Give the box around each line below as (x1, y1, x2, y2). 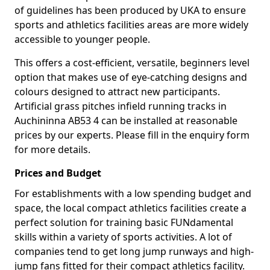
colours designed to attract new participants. (14, 85, 220, 98)
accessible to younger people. (14, 33, 150, 46)
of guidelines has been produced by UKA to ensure (14, 4, 246, 17)
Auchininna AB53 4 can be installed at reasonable (14, 114, 237, 127)
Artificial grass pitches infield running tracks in (14, 99, 227, 113)
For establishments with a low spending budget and (14, 187, 251, 200)
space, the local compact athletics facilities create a (14, 201, 246, 215)
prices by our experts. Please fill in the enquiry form (14, 128, 250, 142)
